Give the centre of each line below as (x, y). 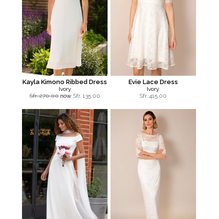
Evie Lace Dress (153, 82)
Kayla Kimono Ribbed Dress (65, 82)
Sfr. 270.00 (44, 96)
